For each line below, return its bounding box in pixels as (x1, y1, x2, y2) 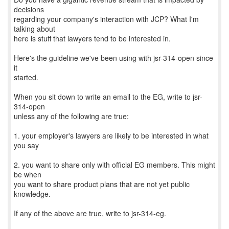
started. (14, 72, 38, 82)
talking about (14, 24, 55, 34)
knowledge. (14, 189, 51, 199)
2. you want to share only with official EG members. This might (14, 159, 215, 170)
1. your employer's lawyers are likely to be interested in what (14, 130, 209, 141)
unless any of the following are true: (14, 111, 129, 121)
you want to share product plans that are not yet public (14, 179, 190, 189)
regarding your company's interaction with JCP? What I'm (14, 14, 199, 24)
